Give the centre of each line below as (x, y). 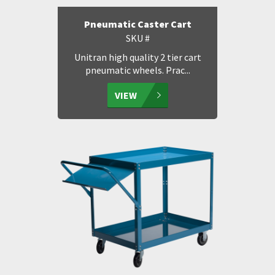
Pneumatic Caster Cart (137, 24)
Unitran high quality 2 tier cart (137, 57)
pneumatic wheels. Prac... (137, 70)
